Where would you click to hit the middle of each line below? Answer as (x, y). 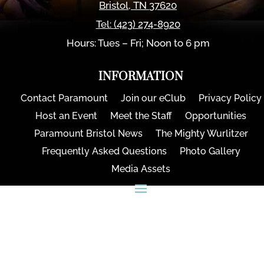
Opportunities (216, 116)
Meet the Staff (141, 116)
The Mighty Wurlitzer (202, 133)
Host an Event (66, 116)
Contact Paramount (64, 98)
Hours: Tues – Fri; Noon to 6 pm (138, 43)
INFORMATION (141, 77)
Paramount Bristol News (88, 133)
